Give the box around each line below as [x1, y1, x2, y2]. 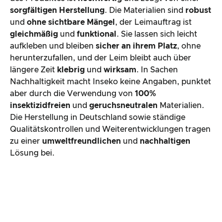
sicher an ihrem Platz [96, 42, 177, 51]
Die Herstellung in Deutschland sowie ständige [10, 113, 185, 122]
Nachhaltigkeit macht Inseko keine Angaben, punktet [10, 78, 211, 86]
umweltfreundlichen [42, 137, 121, 146]
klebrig [57, 66, 85, 74]
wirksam [104, 66, 136, 74]
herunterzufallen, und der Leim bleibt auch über [10, 54, 191, 62]
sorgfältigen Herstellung [10, 6, 105, 15]
